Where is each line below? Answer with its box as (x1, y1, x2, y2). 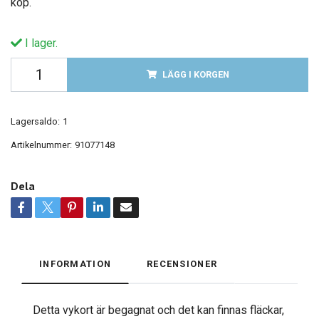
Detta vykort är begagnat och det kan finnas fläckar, (33, 303, 284, 318)
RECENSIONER (147, 258, 218, 270)
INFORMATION (39, 258, 112, 270)
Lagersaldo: (11, 116, 60, 127)
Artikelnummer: (11, 140, 72, 151)
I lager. (22, 36, 58, 51)
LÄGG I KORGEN (162, 69, 229, 80)
